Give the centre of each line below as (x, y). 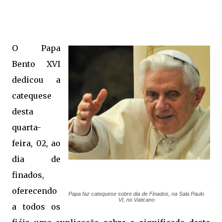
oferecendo (34, 191)
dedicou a (36, 80)
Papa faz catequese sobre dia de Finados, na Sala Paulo (136, 194)
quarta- (27, 127)
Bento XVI (36, 64)
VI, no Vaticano (136, 200)
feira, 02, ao (36, 143)
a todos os (36, 207)
